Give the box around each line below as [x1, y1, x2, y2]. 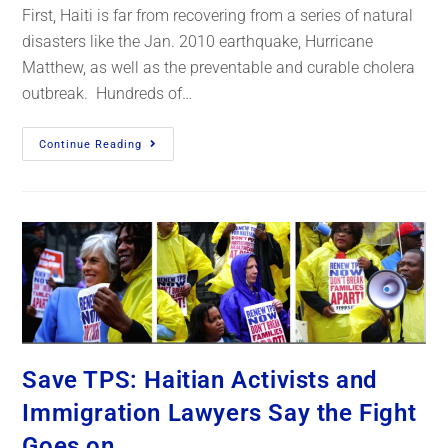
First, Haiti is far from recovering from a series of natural [22, 6, 414, 26]
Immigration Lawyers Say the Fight [22, 399, 417, 428]
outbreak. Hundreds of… [22, 84, 193, 104]
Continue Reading [39, 138, 143, 152]
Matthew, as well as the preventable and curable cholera [22, 58, 416, 78]
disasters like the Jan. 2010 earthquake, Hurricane [22, 32, 374, 52]
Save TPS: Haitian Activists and [22, 366, 379, 395]
